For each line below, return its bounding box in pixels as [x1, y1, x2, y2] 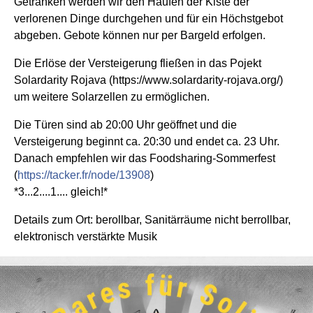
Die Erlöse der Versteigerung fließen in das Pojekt [14, 57, 261, 69]
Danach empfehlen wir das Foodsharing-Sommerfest [14, 152, 275, 164]
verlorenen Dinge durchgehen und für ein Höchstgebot [14, 12, 283, 24]
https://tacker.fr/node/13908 [17, 168, 150, 181]
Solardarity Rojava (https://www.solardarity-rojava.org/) [14, 73, 283, 86]
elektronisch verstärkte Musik [14, 230, 157, 242]
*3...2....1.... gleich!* [14, 185, 108, 198]
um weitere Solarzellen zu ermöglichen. [14, 90, 210, 103]
